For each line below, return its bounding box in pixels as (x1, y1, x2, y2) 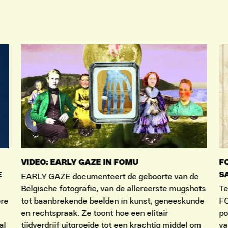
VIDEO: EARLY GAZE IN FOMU (21, 158, 139, 167)
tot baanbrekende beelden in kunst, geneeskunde (21, 197, 205, 206)
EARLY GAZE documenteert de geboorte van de (21, 173, 199, 181)
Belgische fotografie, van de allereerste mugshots (21, 185, 206, 193)
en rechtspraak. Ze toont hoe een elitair (21, 209, 168, 218)
